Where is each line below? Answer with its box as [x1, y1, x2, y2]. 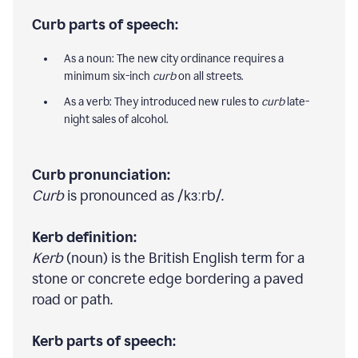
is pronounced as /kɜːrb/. [64, 186, 224, 205]
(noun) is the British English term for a [63, 249, 304, 267]
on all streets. [176, 69, 243, 83]
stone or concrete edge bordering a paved [32, 269, 304, 288]
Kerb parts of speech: [32, 332, 176, 350]
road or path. [32, 290, 113, 308]
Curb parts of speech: [32, 15, 178, 34]
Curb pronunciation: [32, 165, 170, 184]
